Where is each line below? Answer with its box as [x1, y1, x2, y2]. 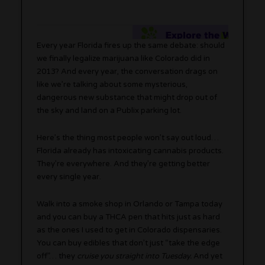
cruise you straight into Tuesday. [77, 251, 192, 261]
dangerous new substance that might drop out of [37, 92, 218, 102]
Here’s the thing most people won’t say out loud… [37, 132, 219, 143]
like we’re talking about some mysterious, [37, 79, 188, 89]
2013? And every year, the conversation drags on [37, 66, 218, 76]
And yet [192, 251, 223, 261]
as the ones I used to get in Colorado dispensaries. [37, 225, 222, 235]
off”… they [37, 251, 77, 261]
